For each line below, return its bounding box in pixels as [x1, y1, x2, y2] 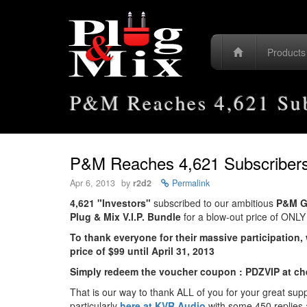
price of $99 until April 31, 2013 [70, 244, 214, 258]
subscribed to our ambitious [151, 196, 276, 210]
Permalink [169, 177, 210, 189]
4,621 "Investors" [70, 196, 151, 210]
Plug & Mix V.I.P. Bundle [70, 210, 181, 223]
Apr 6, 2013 [70, 177, 118, 189]
